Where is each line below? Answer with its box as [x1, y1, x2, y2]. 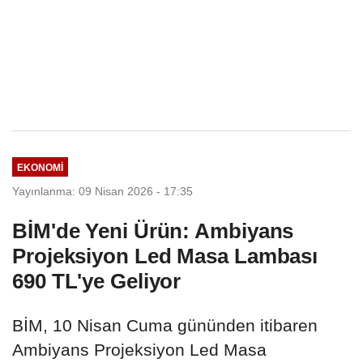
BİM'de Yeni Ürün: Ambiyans [12, 219, 294, 244]
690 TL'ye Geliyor [12, 269, 181, 294]
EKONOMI [16, 161, 63, 173]
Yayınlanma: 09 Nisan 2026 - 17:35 [12, 185, 193, 199]
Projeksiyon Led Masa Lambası [12, 244, 318, 269]
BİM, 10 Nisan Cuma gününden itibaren [12, 316, 318, 335]
